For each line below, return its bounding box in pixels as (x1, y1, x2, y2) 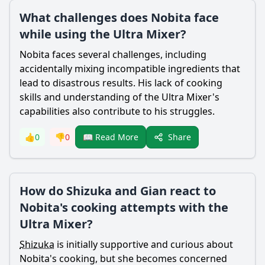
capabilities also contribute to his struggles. (20, 105, 215, 118)
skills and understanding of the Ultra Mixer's (20, 91, 219, 104)
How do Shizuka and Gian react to (20, 183, 216, 199)
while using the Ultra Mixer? (20, 26, 186, 42)
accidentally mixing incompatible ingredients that (20, 62, 240, 75)
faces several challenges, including (50, 48, 206, 61)
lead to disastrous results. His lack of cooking (20, 76, 222, 89)
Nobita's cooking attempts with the (20, 199, 228, 215)
